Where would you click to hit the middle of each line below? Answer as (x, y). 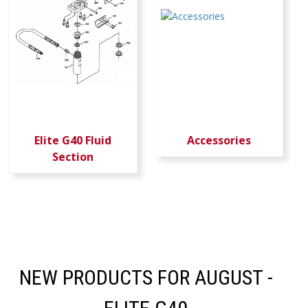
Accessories (219, 140)
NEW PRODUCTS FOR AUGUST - (146, 277)
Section (73, 157)
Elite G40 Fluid (73, 140)
